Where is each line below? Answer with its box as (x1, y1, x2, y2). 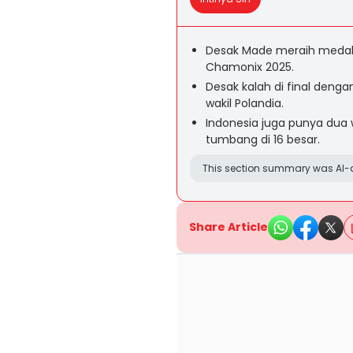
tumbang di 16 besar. (206, 132, 320, 147)
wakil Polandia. (206, 95, 284, 111)
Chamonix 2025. (206, 59, 294, 75)
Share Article (189, 219, 268, 235)
